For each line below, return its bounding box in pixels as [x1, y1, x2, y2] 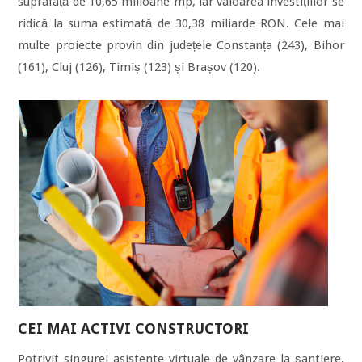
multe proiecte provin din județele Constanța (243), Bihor [18, 38, 344, 53]
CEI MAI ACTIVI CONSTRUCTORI [18, 320, 250, 337]
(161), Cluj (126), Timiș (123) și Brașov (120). [18, 60, 261, 74]
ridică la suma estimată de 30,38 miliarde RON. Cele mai [18, 16, 344, 31]
